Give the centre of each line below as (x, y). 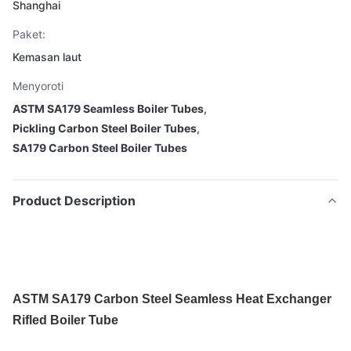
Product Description (74, 201)
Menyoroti (38, 86)
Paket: (29, 34)
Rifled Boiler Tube (65, 320)
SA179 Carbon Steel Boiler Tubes (100, 148)
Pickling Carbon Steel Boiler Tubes (105, 128)
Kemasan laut (47, 57)
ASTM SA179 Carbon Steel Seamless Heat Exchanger (172, 299)
